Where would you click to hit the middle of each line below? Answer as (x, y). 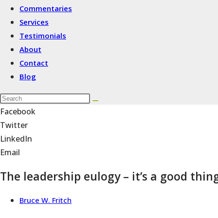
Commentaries (46, 8)
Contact (34, 63)
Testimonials (43, 36)
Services (34, 22)
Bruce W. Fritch (45, 200)
